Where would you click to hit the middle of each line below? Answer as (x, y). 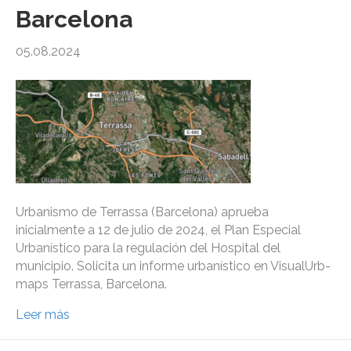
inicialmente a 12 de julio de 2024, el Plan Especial (158, 230)
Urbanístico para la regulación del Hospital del (148, 248)
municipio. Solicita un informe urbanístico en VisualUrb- (173, 266)
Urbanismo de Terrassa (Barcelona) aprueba (142, 212)
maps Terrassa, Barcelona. (91, 284)
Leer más (43, 315)
